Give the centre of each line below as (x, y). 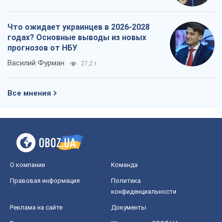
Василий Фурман (36, 63)
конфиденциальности (144, 192)
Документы (129, 208)
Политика (126, 181)
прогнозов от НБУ (42, 48)
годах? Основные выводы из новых (77, 38)
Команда (124, 165)
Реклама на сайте (36, 208)
